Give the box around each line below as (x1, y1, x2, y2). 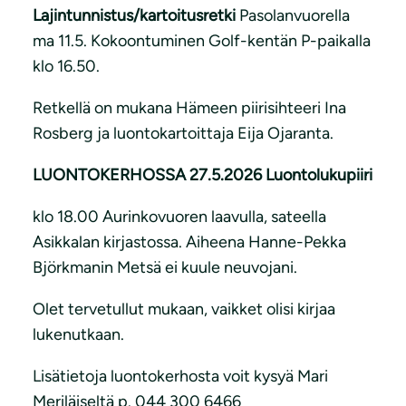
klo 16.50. (33, 56, 100, 76)
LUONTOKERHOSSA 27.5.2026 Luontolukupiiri (33, 165, 372, 185)
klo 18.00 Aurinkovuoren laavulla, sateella (33, 207, 326, 227)
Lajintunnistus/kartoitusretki (33, 5, 239, 25)
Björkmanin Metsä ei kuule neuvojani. (33, 257, 297, 277)
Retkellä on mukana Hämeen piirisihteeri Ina (33, 98, 346, 118)
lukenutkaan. (33, 324, 124, 344)
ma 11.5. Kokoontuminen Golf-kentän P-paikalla (33, 31, 371, 51)
